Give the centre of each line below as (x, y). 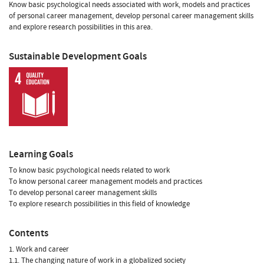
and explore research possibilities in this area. (81, 27)
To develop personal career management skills (83, 192)
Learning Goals (41, 154)
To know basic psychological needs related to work (89, 170)
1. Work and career (39, 249)
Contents (29, 233)
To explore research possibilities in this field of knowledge (99, 204)
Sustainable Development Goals (78, 56)
